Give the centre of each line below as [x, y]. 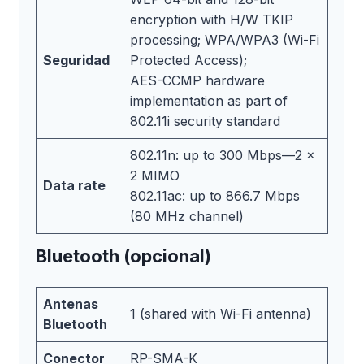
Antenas [71, 304]
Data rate [74, 185]
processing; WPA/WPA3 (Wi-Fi [225, 39]
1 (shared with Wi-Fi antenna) [221, 314]
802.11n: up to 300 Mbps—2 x [223, 155]
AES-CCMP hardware [197, 80]
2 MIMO [155, 175]
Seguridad [76, 60]
